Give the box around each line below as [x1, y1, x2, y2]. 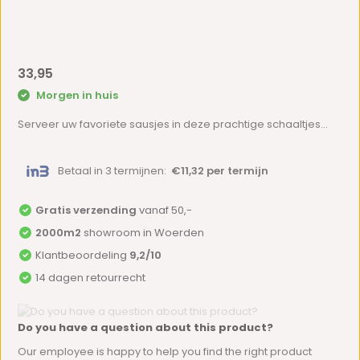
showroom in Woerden [81, 225, 205, 241]
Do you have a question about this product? [18, 319, 274, 335]
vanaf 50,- [137, 202, 193, 219]
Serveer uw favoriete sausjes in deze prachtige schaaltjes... [18, 116, 329, 132]
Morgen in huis [34, 88, 119, 103]
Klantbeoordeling [35, 247, 130, 264]
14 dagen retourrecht [35, 270, 146, 286]
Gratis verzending [35, 202, 137, 219]
